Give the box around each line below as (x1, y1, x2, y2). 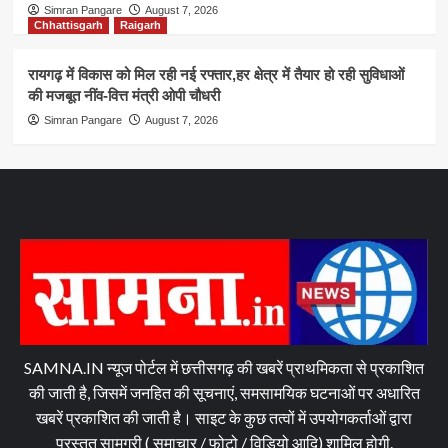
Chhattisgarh (33, 18, 103, 31)
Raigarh (119, 18, 161, 31)
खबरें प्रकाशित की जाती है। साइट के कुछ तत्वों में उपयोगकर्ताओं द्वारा (36, 407, 412, 427)
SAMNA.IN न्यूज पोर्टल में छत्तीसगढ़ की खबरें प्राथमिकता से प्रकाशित (24, 357, 424, 377)
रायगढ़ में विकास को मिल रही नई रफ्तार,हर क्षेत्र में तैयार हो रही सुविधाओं (27, 65, 404, 83)
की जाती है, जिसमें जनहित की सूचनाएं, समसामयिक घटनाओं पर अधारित (28, 382, 420, 402)
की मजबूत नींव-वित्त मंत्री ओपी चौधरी (27, 86, 220, 104)
